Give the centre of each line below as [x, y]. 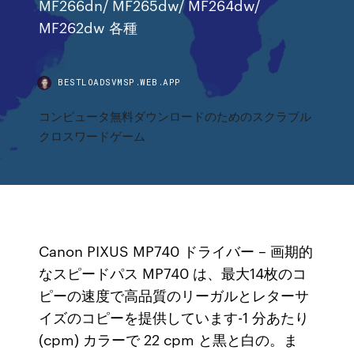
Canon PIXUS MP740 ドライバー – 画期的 [176, 250]
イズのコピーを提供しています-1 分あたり [174, 317]
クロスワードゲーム [92, 136]
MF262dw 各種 [90, 26]
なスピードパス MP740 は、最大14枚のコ [173, 273]
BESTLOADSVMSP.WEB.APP [119, 82]
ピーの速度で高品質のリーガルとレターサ [174, 295]
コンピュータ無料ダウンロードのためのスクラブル [175, 116]
